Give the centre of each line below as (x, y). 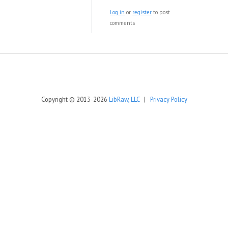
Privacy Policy (168, 99)
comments (122, 23)
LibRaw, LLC (124, 99)
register (142, 12)
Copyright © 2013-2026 (75, 99)
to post (161, 12)
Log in (117, 12)
